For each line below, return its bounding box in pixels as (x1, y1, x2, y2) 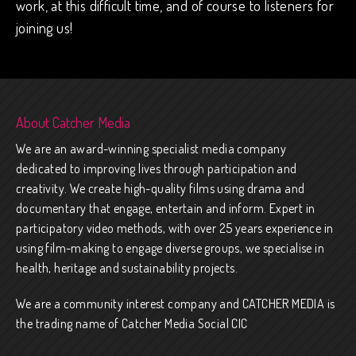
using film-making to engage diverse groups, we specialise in (16, 240, 324, 257)
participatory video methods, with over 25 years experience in (16, 220, 334, 237)
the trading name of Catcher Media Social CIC (16, 315, 248, 332)
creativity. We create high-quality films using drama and (16, 180, 305, 197)
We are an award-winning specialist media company (16, 141, 287, 157)
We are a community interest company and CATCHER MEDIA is (16, 296, 335, 312)
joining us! (16, 18, 73, 37)
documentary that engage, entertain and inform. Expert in (16, 200, 315, 217)
